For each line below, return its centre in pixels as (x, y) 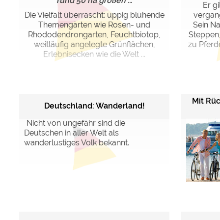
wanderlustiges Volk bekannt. (77, 143)
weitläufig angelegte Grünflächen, (94, 44)
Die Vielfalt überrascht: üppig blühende (94, 15)
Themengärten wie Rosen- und (94, 25)
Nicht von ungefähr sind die (76, 123)
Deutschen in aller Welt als (71, 133)
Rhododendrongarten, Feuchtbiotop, (94, 35)
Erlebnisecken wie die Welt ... (94, 54)
